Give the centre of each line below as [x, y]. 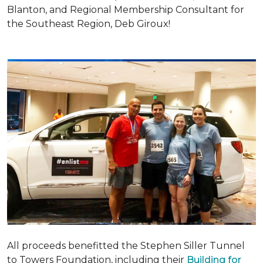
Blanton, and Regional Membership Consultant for [126, 9]
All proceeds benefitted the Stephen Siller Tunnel [126, 246]
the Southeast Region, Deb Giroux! [89, 23]
